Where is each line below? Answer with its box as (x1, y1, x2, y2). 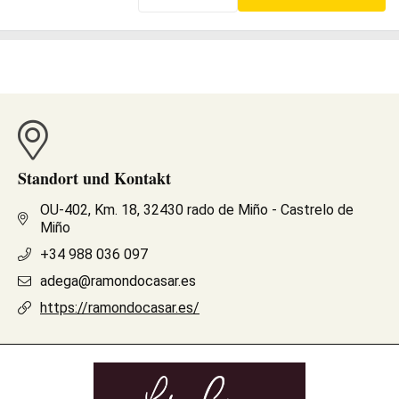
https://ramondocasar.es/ (40, 298, 199, 316)
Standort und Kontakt (18, 166, 171, 190)
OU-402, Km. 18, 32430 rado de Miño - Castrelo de (39, 200, 354, 218)
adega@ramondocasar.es (40, 272, 196, 289)
